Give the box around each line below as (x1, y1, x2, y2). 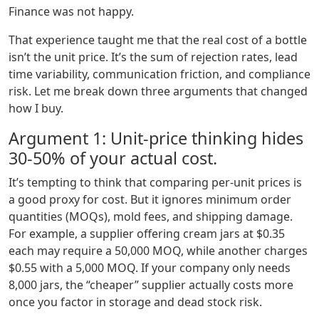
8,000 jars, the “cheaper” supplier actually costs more (9, 277, 293, 293)
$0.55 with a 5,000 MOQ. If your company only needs (9, 260, 291, 276)
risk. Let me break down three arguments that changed (9, 83, 308, 100)
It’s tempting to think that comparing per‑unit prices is (9, 174, 302, 191)
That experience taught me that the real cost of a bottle (9, 32, 307, 48)
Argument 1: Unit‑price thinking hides (9, 127, 303, 150)
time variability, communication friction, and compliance (9, 66, 310, 83)
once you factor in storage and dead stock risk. (9, 294, 262, 310)
